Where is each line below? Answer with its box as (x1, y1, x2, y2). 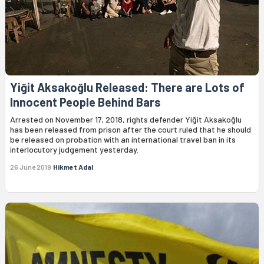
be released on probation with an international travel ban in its (10, 134, 236, 145)
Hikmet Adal (53, 163, 93, 171)
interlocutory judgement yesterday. (10, 144, 138, 155)
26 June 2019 (10, 163, 51, 171)
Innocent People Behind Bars (10, 95, 161, 110)
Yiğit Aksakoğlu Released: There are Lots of (10, 80, 245, 95)
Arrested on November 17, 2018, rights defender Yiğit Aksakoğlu (10, 114, 242, 125)
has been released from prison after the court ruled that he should (10, 124, 251, 135)
